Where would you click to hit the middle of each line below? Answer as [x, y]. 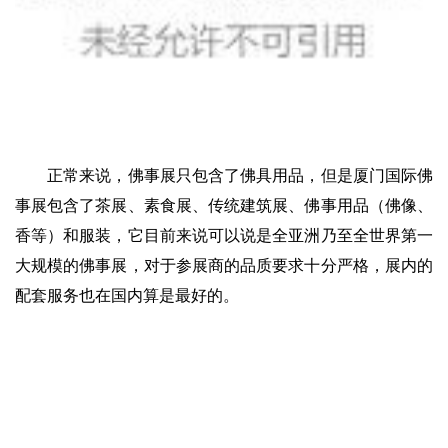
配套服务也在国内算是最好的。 [127, 296]
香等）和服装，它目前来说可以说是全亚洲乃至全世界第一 [224, 236]
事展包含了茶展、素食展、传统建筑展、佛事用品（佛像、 [224, 206]
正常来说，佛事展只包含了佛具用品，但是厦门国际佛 [240, 176]
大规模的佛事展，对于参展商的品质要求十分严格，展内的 [224, 266]
